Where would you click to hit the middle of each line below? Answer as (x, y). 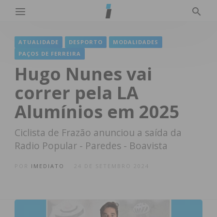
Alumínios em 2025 (97, 112)
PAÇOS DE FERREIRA (50, 54)
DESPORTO (86, 42)
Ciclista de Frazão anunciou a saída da (98, 132)
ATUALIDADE (39, 42)
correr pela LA (77, 93)
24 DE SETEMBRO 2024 (112, 166)
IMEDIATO (48, 166)
